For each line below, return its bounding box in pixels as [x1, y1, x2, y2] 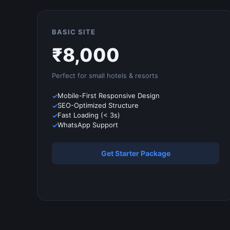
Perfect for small [52, 71, 107, 80]
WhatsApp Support [57, 121, 118, 129]
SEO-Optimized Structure [57, 101, 139, 109]
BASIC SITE [52, 28, 95, 36]
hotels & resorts [107, 71, 158, 80]
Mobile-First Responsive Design [57, 91, 160, 100]
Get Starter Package [101, 149, 170, 158]
